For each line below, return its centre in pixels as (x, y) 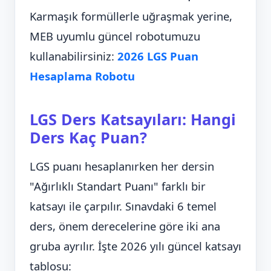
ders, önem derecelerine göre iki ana (125, 226)
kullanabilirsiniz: (73, 56)
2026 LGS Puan (158, 56)
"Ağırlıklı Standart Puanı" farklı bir (118, 186)
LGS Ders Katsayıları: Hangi (133, 119)
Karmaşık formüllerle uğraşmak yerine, (131, 16)
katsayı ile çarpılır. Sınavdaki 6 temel (123, 206)
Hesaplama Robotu (82, 76)
